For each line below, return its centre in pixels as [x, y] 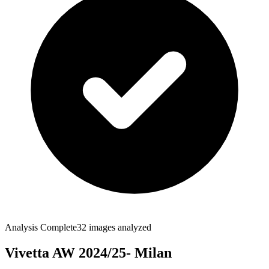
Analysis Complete [41, 228]
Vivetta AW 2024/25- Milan [88, 253]
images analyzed [119, 228]
